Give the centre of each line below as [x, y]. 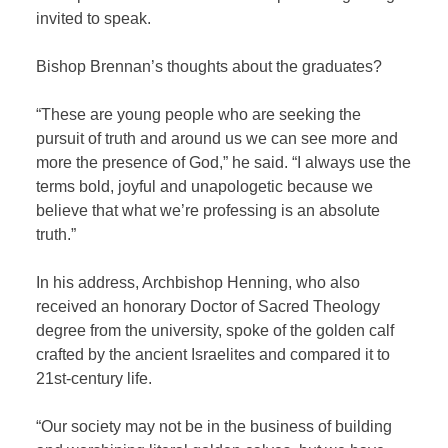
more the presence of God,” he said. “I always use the [224, 163]
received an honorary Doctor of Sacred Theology [208, 307]
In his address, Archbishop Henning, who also [198, 283]
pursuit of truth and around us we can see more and [217, 139]
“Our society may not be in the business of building [214, 427]
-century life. [111, 379]
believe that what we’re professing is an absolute [208, 211]
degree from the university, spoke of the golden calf [215, 331]
